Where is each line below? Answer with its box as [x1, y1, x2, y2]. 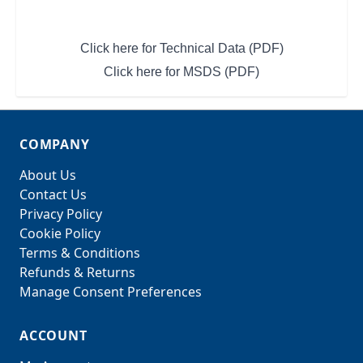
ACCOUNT [19, 327, 88, 344]
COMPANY [19, 135, 90, 153]
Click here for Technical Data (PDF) [79, 41, 284, 55]
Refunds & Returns [19, 263, 135, 281]
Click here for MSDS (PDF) [104, 65, 259, 79]
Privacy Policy [19, 205, 102, 223]
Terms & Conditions [19, 244, 140, 262]
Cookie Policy [19, 224, 100, 242]
